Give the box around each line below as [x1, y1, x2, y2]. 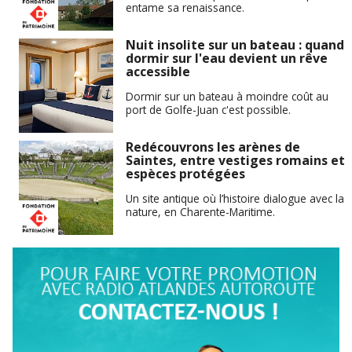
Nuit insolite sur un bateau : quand [126, 36, 344, 54]
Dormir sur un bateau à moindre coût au [126, 88, 328, 104]
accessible [126, 63, 190, 81]
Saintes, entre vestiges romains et [126, 152, 345, 170]
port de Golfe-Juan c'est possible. [126, 101, 291, 117]
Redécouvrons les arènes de [126, 138, 300, 156]
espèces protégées [126, 165, 245, 183]
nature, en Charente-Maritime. [126, 203, 275, 219]
